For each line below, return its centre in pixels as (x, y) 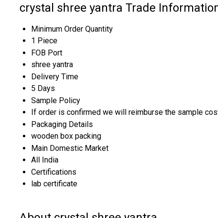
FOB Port (47, 53)
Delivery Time (55, 76)
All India (45, 160)
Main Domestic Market (70, 148)
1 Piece (44, 40)
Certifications (54, 172)
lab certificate (54, 183)
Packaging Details (62, 124)
